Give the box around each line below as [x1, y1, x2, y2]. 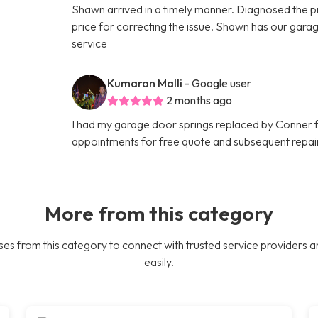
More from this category [45, 199, 273, 226]
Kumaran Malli [107, 75, 183, 90]
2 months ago [166, 92, 233, 107]
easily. [144, 254, 174, 269]
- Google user [185, 75, 252, 90]
